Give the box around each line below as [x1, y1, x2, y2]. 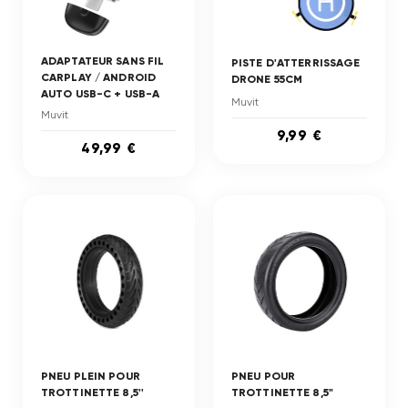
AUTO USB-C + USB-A [41, 87, 160, 100]
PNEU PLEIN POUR [41, 370, 140, 382]
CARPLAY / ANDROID [41, 71, 157, 84]
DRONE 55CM [231, 73, 303, 86]
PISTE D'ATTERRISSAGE [231, 56, 361, 69]
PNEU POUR [231, 370, 296, 382]
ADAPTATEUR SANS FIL [41, 55, 165, 67]
